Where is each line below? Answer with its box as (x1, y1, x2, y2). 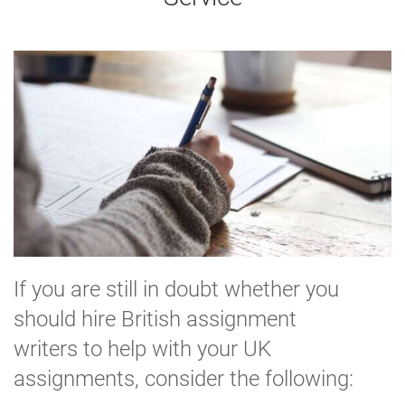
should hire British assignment (14, 306, 297, 333)
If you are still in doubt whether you (14, 277, 339, 303)
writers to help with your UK (14, 336, 271, 363)
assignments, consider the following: (14, 366, 353, 392)
